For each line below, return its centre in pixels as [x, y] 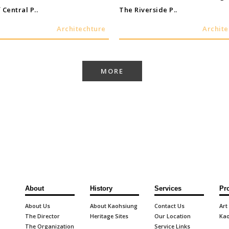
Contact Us [170, 206]
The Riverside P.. [148, 10]
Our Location [173, 216]
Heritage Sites [109, 216]
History [101, 189]
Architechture [81, 29]
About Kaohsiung [113, 206]
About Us [38, 206]
